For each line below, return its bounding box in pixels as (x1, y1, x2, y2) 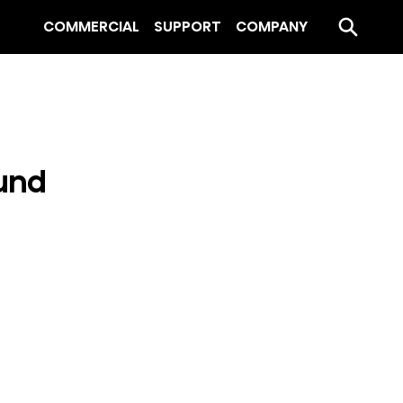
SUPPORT (154, 15, 221, 37)
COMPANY (236, 15, 308, 37)
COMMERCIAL (43, 15, 139, 37)
